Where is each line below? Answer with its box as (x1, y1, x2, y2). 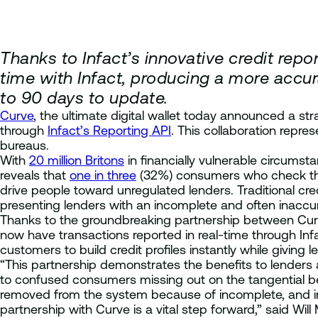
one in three (70, 167, 136, 182)
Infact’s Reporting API (48, 122, 171, 138)
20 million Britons (29, 152, 124, 168)
